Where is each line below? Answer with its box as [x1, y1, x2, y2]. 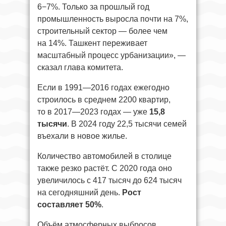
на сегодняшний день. [37, 188, 122, 197]
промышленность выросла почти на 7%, [37, 15, 188, 23]
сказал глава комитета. [37, 63, 123, 72]
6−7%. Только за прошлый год [37, 3, 149, 11]
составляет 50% [37, 200, 101, 209]
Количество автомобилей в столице [37, 152, 172, 160]
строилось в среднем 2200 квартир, [37, 95, 171, 104]
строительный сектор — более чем [37, 27, 167, 35]
